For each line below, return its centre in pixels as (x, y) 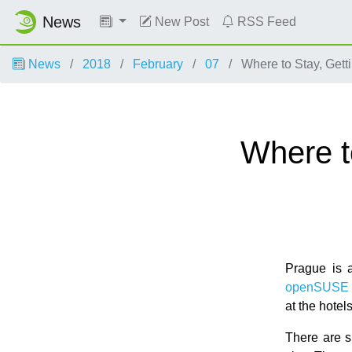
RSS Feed (265, 22)
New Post (180, 22)
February (158, 64)
